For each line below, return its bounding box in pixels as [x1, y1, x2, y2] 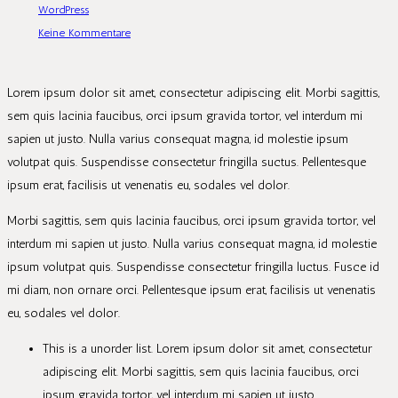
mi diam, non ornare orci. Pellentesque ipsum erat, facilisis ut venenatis [7, 282, 376, 298]
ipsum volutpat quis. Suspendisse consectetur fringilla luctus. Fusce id [7, 259, 379, 275]
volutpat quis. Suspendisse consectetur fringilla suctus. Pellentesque [7, 154, 366, 170]
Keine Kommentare [38, 25, 131, 39]
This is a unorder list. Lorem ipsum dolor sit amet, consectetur [43, 340, 372, 356]
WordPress [38, 2, 89, 16]
